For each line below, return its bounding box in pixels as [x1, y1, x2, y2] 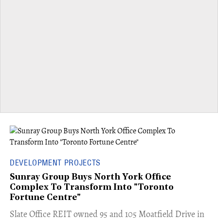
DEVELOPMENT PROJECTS [10, 157, 101, 167]
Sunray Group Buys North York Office [10, 172, 171, 182]
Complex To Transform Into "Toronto [10, 182, 174, 192]
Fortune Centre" [10, 193, 81, 202]
